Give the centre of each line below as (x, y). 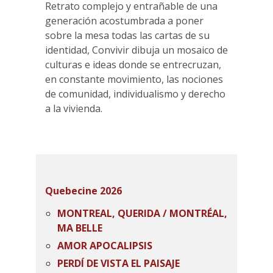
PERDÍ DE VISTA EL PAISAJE (119, 263)
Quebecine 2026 (83, 191)
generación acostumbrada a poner (124, 21)
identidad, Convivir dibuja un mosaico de (136, 50)
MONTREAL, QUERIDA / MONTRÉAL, (142, 213)
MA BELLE (80, 228)
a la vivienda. (74, 108)
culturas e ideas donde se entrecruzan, (133, 65)
